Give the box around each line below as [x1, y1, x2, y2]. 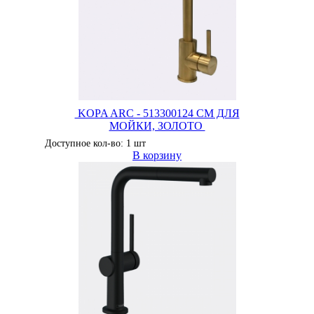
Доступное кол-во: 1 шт [45, 138, 146, 149]
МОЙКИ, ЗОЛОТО [109, 120, 205, 132]
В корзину [132, 149, 182, 161]
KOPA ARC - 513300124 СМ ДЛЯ [74, 107, 240, 119]
